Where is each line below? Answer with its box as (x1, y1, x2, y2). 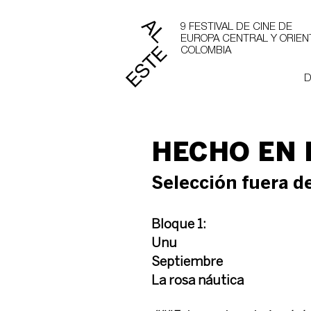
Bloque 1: (151, 219, 206, 231)
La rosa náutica (151, 275, 244, 287)
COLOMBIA (180, 46, 231, 56)
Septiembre (151, 256, 223, 269)
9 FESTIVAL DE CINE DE (180, 22, 292, 32)
